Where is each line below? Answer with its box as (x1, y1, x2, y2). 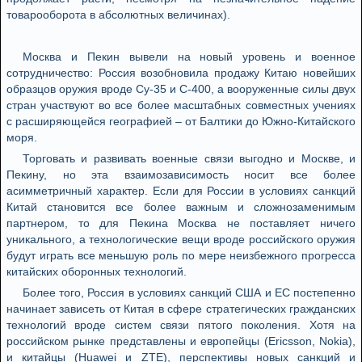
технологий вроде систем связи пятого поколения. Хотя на (6, 318, 356, 331)
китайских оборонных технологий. (6, 265, 187, 278)
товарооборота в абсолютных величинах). (6, 8, 230, 21)
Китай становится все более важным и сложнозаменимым (6, 200, 356, 213)
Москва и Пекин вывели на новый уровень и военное (23, 50, 356, 63)
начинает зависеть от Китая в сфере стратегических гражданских (6, 302, 356, 315)
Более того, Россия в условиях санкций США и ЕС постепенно (23, 286, 356, 299)
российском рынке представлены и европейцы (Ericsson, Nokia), (6, 335, 356, 347)
